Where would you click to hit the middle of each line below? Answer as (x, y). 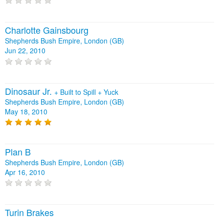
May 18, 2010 (26, 111)
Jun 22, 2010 (25, 51)
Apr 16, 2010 (25, 172)
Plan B (18, 152)
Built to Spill (79, 92)
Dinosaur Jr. (30, 91)
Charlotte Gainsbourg (47, 30)
